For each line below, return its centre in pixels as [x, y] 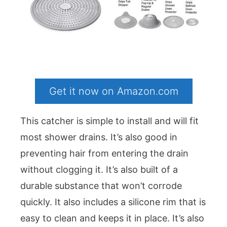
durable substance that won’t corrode [101, 186]
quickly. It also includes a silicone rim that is [113, 202]
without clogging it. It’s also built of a [99, 170]
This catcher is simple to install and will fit [109, 121]
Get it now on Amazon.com [113, 91]
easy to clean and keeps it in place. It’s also [112, 218]
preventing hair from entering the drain [104, 154]
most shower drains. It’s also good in [99, 137]
